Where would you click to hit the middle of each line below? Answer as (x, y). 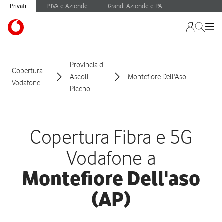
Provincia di (87, 65)
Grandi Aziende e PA (135, 6)
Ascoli (79, 77)
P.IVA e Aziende (67, 6)
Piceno (80, 89)
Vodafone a (111, 157)
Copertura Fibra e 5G (111, 137)
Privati (18, 6)
